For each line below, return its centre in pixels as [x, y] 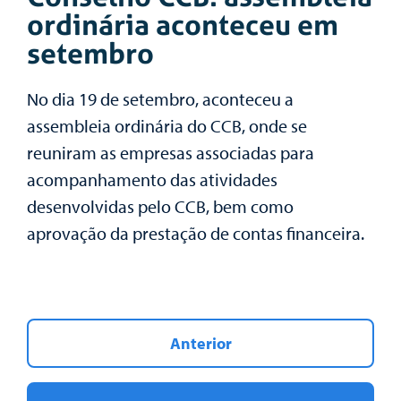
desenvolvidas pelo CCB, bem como [160, 207]
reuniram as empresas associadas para [171, 153]
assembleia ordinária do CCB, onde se [167, 126]
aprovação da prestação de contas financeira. [196, 234]
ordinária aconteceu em [183, 25]
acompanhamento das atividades [152, 180]
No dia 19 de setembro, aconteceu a [160, 99]
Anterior [200, 344]
